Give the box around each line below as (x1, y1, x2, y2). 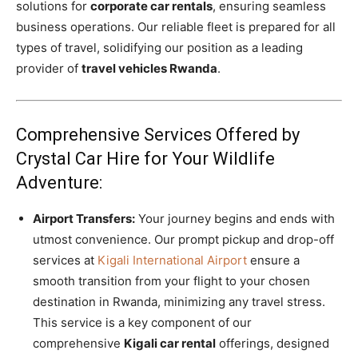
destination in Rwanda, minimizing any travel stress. (33, 293, 325, 309)
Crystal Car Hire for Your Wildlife (16, 148, 275, 169)
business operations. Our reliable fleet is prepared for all (16, 18, 336, 34)
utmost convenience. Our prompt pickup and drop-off (33, 231, 334, 247)
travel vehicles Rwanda (82, 60, 217, 76)
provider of (16, 60, 82, 76)
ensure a (247, 252, 300, 268)
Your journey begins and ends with (135, 210, 335, 226)
